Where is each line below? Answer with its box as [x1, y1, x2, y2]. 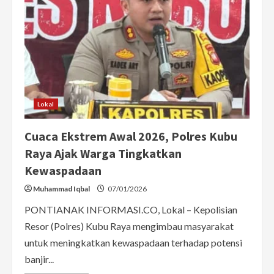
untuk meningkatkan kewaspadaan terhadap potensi [24, 236, 242, 248]
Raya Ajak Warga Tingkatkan [24, 145, 182, 161]
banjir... [24, 253, 54, 265]
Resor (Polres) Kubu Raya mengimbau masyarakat [24, 220, 234, 232]
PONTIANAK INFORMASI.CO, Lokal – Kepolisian [24, 203, 237, 215]
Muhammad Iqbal [33, 183, 90, 193]
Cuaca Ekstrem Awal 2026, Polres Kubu [24, 128, 237, 144]
